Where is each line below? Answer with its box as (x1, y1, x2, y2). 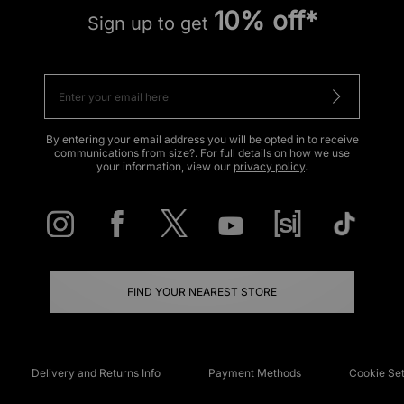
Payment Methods (207, 365, 301, 380)
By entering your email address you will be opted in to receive (45, 133, 359, 147)
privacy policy (234, 160, 305, 174)
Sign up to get (87, 13, 214, 35)
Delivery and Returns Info (31, 365, 161, 380)
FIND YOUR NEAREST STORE (127, 284, 277, 298)
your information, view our (96, 160, 234, 174)
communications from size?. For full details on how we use (54, 146, 350, 161)
